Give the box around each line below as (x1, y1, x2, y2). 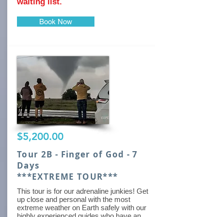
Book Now (39, 17, 72, 26)
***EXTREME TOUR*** (17, 171, 118, 182)
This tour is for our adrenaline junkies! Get (17, 187, 148, 195)
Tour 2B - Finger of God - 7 (17, 149, 138, 160)
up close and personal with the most (17, 195, 130, 203)
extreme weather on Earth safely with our (17, 203, 146, 212)
